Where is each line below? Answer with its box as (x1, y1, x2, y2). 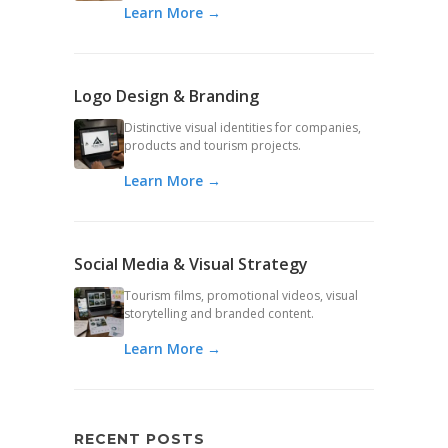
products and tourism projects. (124, 136, 301, 154)
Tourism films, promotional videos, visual (124, 286, 358, 304)
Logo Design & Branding (74, 84, 259, 107)
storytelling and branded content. (124, 304, 314, 322)
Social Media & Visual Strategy (74, 252, 308, 275)
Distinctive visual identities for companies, (124, 118, 361, 136)
